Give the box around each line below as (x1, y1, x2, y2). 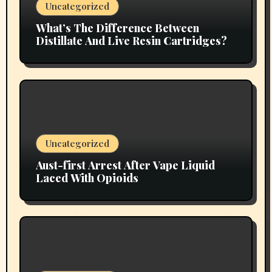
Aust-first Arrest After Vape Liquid (35, 157, 215, 172)
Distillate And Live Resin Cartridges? (35, 33, 227, 48)
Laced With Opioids (35, 170, 138, 185)
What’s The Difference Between (35, 20, 199, 35)
